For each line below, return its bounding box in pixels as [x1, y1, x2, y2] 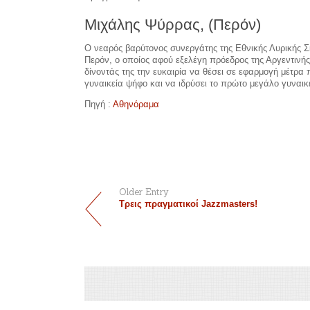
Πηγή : [84, 98, 113, 109]
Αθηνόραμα [113, 98, 159, 109]
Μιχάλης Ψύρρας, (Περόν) [84, 15, 261, 33]
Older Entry [119, 186, 169, 199]
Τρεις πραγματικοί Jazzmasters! [119, 199, 257, 210]
